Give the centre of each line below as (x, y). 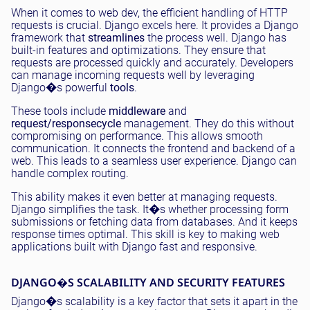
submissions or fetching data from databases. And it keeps (154, 221)
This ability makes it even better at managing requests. (144, 197)
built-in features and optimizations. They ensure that (138, 50)
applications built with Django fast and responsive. (134, 246)
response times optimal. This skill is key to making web (145, 234)
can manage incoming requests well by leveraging (133, 75)
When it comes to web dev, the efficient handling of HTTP (149, 12)
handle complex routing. (70, 173)
